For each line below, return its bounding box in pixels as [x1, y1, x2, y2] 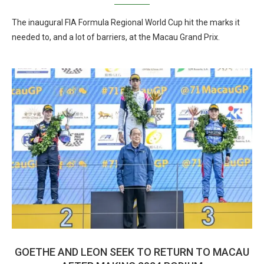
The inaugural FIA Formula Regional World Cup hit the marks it [12, 18, 240, 27]
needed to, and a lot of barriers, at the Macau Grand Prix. [12, 32, 220, 42]
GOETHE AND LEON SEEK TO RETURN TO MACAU [15, 246, 249, 258]
